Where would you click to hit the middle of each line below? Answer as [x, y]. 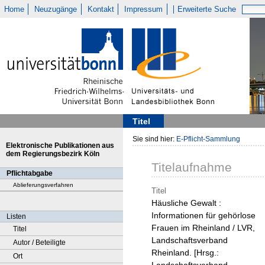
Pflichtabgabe [30, 173]
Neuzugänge [56, 9]
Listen [16, 216]
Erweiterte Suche [207, 9]
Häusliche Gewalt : [186, 203]
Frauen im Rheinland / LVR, [203, 228]
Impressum [144, 9]
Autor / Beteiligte [39, 243]
